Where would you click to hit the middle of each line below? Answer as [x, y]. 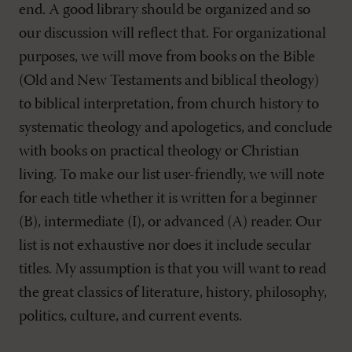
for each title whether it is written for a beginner [168, 199]
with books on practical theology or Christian [159, 152]
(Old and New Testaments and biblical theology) [169, 81]
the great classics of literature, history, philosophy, [173, 293]
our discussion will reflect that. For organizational [172, 34]
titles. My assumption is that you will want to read [172, 269]
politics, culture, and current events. [130, 317]
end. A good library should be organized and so [165, 10]
